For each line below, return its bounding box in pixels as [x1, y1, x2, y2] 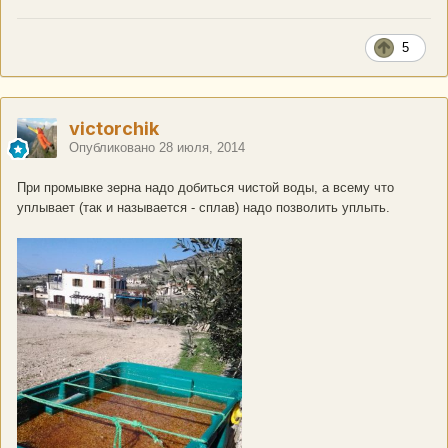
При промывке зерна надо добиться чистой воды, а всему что [17, 180, 394, 196]
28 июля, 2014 [159, 140, 245, 156]
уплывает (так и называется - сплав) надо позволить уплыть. [17, 200, 390, 216]
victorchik [69, 118, 159, 140]
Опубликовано [69, 140, 159, 156]
